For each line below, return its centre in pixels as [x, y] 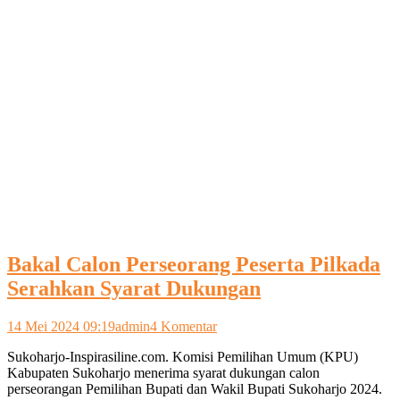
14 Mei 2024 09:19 [61, 326]
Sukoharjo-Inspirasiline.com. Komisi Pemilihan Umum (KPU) [183, 356]
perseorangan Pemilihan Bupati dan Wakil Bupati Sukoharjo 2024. [195, 388]
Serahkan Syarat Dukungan [134, 288]
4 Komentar [183, 326]
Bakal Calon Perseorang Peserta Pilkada [194, 264]
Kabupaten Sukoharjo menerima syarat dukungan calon [163, 372]
